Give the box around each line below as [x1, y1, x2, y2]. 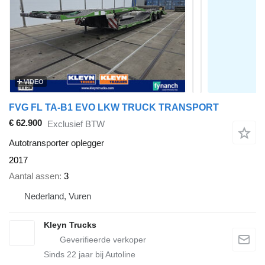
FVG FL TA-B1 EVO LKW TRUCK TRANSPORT [9, 102, 219, 112]
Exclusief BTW [47, 118, 105, 129]
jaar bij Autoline [76, 249, 135, 259]
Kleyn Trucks [44, 219, 96, 230]
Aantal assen [9, 170, 59, 181]
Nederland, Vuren [24, 190, 91, 201]
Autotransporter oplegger [9, 138, 104, 148]
